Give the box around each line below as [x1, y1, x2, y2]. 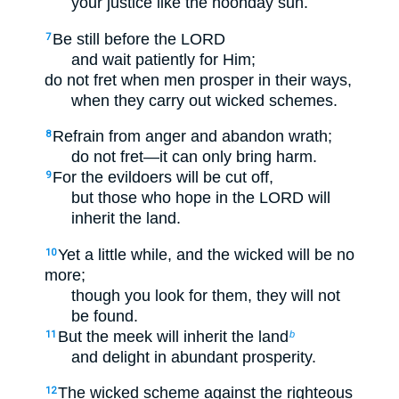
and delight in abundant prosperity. [71, 347, 316, 366]
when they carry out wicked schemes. [71, 91, 338, 110]
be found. [71, 306, 138, 325]
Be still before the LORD [53, 29, 225, 48]
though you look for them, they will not [71, 286, 340, 305]
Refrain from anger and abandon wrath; [53, 127, 332, 146]
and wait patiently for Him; [71, 50, 256, 69]
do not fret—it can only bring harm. [71, 148, 317, 167]
